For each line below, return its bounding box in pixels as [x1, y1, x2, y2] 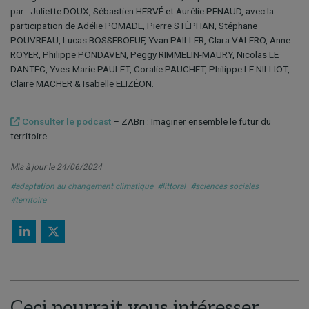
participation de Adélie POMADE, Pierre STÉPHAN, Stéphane [10, 20, 257, 32]
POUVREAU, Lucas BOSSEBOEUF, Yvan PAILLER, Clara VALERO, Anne [10, 34, 290, 46]
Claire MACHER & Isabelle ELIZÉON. [10, 78, 154, 90]
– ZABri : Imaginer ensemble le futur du [111, 116, 271, 128]
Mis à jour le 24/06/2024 [10, 161, 102, 172]
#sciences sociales [190, 181, 259, 192]
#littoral [157, 181, 186, 192]
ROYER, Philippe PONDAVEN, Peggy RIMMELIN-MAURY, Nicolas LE [10, 49, 279, 61]
